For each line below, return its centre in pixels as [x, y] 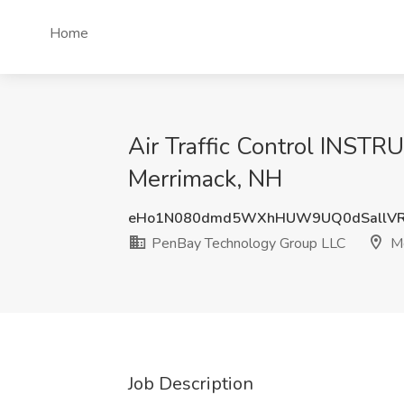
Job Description [191, 384]
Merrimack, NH [205, 179]
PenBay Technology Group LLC [247, 243]
